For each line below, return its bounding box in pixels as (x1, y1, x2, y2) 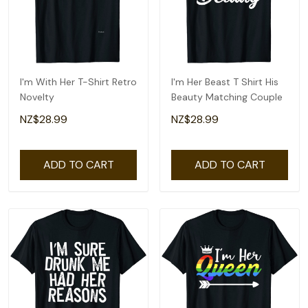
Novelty (20, 91, 54, 103)
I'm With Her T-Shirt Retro (20, 76, 137, 88)
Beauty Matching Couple (171, 91, 283, 103)
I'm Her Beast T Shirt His (171, 76, 278, 88)
